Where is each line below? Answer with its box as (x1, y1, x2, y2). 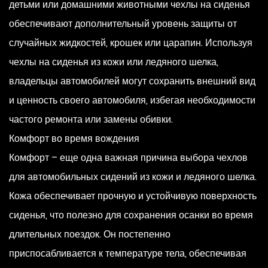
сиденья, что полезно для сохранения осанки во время (9, 208, 253, 222)
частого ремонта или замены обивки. (9, 112, 173, 126)
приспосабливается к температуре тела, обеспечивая (9, 246, 246, 260)
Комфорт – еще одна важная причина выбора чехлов (9, 151, 248, 165)
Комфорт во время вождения (9, 132, 139, 145)
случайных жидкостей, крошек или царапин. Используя (9, 36, 252, 50)
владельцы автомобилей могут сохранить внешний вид (9, 74, 255, 88)
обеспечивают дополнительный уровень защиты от (9, 17, 237, 31)
